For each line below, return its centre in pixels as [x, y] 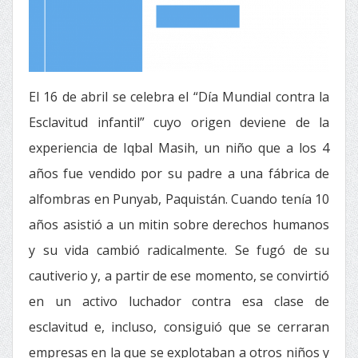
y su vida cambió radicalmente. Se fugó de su [179, 250]
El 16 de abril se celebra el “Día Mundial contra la [179, 97]
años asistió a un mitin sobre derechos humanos [179, 225]
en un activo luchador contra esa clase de [179, 301]
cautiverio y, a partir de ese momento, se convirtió [179, 276]
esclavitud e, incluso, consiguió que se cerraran [179, 327]
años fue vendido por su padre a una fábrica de [179, 173]
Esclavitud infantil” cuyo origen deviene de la [179, 122]
